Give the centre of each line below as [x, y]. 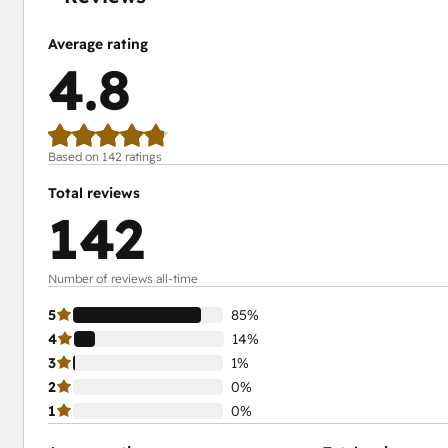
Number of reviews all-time [122, 278]
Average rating [97, 44]
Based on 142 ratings [104, 156]
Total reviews [93, 193]
